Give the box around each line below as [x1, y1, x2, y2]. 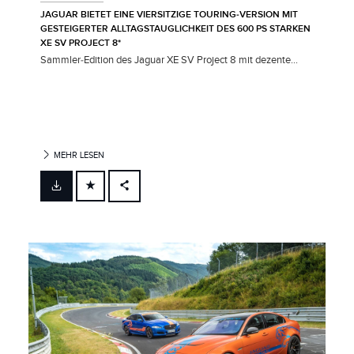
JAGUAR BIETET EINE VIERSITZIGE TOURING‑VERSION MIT [40, 8, 298, 21]
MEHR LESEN [51, 149, 105, 160]
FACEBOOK [135, 194, 175, 205]
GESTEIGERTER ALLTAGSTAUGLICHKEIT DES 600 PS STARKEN [40, 22, 311, 35]
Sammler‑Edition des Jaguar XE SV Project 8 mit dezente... [40, 53, 298, 66]
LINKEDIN [135, 247, 168, 258]
